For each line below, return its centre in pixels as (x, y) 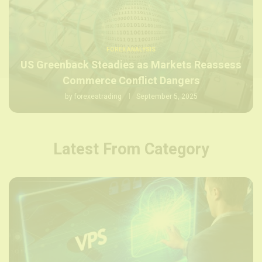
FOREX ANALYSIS (131, 49)
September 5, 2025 (167, 96)
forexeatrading (98, 96)
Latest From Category (131, 149)
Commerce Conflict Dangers (131, 81)
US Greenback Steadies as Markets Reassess (131, 65)
